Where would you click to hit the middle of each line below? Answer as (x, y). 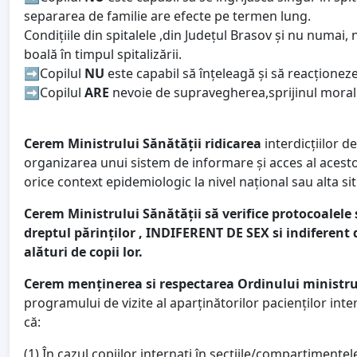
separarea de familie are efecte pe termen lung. (167, 16)
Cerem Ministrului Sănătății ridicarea (143, 144)
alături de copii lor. (83, 252)
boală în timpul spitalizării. (103, 55)
